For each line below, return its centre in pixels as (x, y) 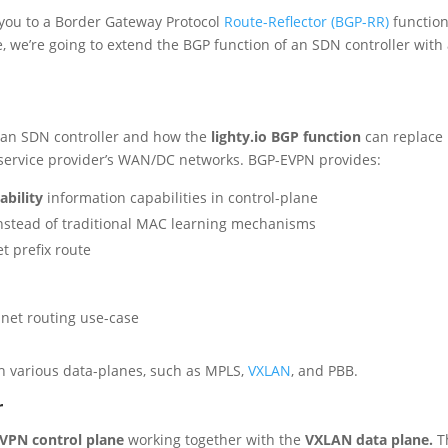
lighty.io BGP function (286, 136)
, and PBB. (325, 370)
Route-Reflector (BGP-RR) (307, 21)
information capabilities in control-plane (181, 197)
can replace (402, 136)
